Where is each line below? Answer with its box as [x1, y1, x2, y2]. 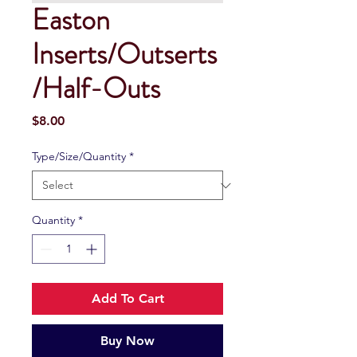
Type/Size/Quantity [32, 149, 126, 164]
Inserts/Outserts [32, 33, 217, 76]
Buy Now [100, 333, 155, 349]
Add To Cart [91, 291, 164, 307]
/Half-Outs [32, 68, 160, 110]
